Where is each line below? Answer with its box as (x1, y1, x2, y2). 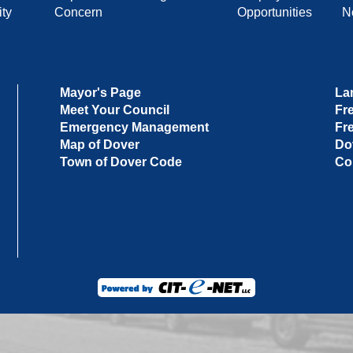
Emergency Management (59, 121, 209, 134)
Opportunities (237, 6, 313, 19)
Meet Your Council (59, 103, 169, 117)
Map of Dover (59, 138, 139, 151)
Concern (54, 6, 102, 19)
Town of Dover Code (59, 155, 182, 169)
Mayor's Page (59, 86, 141, 99)
